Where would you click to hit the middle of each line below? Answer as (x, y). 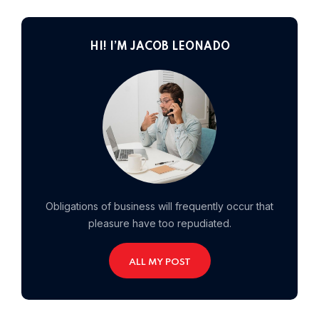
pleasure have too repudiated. (159, 224)
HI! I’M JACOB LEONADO (159, 47)
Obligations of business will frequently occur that (159, 206)
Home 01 (242, 32)
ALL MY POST (159, 263)
